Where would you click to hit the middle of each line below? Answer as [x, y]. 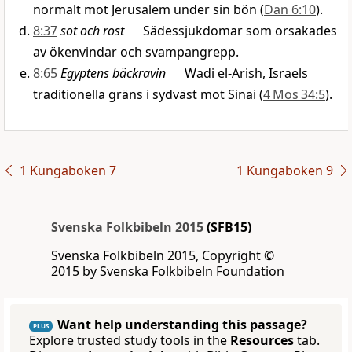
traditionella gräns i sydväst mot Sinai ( [148, 95]
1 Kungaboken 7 [68, 171]
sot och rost [92, 31]
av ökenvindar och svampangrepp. [136, 52]
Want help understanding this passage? [182, 325]
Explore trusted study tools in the [130, 341]
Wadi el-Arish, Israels [237, 73]
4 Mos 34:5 [294, 95]
